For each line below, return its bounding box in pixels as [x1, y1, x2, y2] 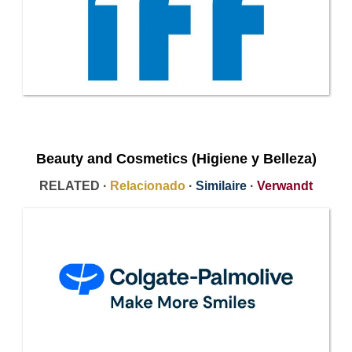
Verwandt [257, 178, 313, 192]
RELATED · [39, 178, 110, 192]
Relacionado [110, 178, 185, 192]
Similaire [196, 178, 247, 192]
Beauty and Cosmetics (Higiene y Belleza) [35, 150, 317, 167]
